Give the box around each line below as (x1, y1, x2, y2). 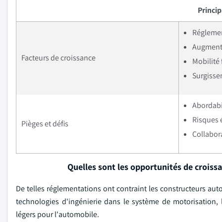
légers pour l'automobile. (16, 209, 99, 220)
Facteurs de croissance (21, 53, 96, 63)
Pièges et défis (21, 118, 68, 129)
